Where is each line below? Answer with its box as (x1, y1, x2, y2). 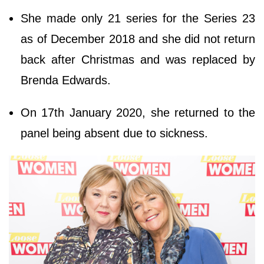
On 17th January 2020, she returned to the (21, 105, 255, 119)
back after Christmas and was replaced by (21, 52, 255, 66)
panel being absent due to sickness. (21, 126, 212, 140)
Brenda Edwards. (21, 73, 114, 87)
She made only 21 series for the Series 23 (21, 11, 255, 25)
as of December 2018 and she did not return (21, 32, 255, 45)
